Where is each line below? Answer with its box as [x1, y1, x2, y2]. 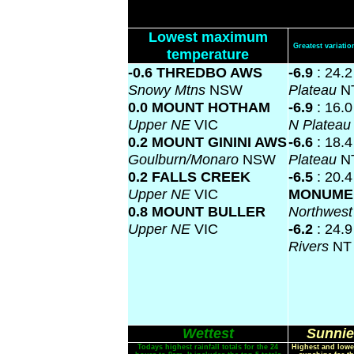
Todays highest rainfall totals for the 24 [137, 343, 278, 351]
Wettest [182, 326, 234, 341]
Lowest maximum [148, 28, 268, 45]
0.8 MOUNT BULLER [128, 203, 265, 220]
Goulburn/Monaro [128, 151, 243, 168]
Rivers [288, 238, 333, 254]
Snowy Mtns [128, 81, 209, 98]
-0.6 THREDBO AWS [128, 64, 262, 81]
